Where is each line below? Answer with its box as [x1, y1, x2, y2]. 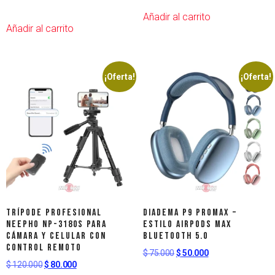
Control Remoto [6, 241, 82, 254]
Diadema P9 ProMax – [142, 206, 237, 219]
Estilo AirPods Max [142, 218, 232, 230]
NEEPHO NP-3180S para [6, 218, 107, 230]
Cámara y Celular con [6, 230, 106, 242]
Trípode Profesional [6, 206, 102, 219]
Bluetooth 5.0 [142, 230, 208, 242]
